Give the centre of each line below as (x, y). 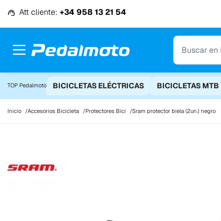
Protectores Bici (106, 111)
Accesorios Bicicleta (53, 111)
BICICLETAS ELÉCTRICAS (99, 85)
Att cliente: (38, 12)
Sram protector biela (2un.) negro (174, 111)
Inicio (14, 111)
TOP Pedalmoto (27, 86)
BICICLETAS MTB (188, 85)
